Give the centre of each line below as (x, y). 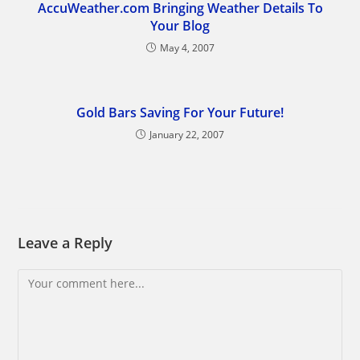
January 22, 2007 (187, 135)
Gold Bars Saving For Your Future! (180, 112)
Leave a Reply (65, 243)
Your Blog (180, 26)
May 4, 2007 (187, 48)
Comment (43, 278)
